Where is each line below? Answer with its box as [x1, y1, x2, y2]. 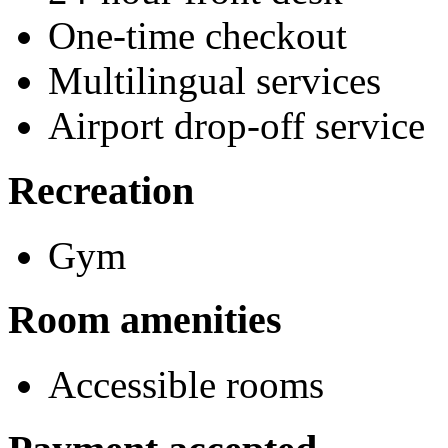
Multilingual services [48, 59, 381, 103]
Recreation [8, 167, 194, 213]
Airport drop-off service [48, 104, 425, 148]
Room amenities [8, 297, 282, 343]
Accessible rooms [48, 363, 324, 407]
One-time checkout [48, 14, 347, 58]
